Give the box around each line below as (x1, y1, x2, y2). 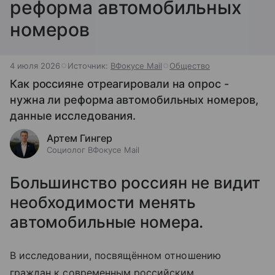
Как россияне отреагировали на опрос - (10, 77, 229, 90)
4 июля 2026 (10, 61, 60, 71)
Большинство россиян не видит (10, 173, 261, 192)
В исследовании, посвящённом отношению (10, 249, 221, 261)
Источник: (68, 61, 110, 71)
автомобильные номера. (10, 212, 204, 231)
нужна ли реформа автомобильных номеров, (10, 93, 258, 106)
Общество (169, 61, 210, 71)
